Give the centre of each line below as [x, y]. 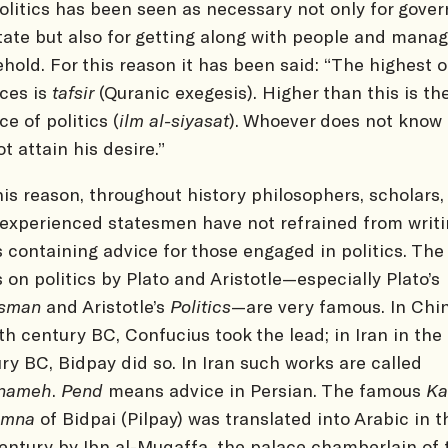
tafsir [73, 91]
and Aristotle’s [105, 305]
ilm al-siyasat [174, 119]
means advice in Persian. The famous [264, 389]
